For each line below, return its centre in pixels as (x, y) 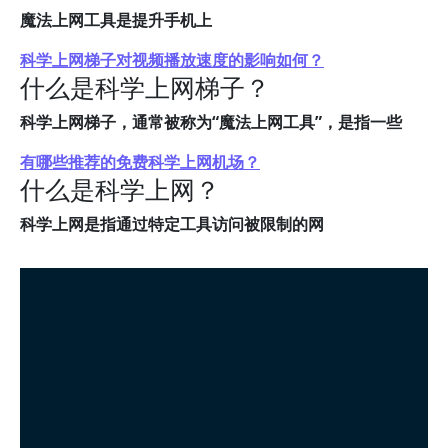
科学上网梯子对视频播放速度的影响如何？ (172, 60)
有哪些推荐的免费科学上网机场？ (140, 162)
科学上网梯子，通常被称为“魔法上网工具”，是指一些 (211, 122)
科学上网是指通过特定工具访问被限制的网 (172, 224)
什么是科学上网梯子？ (145, 87)
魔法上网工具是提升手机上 (116, 20)
